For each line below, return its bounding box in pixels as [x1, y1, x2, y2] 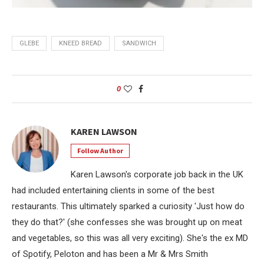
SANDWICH [122, 39, 156, 48]
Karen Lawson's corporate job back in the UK [71, 169, 243, 180]
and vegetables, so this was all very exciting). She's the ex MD [12, 233, 248, 244]
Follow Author [77, 146, 123, 156]
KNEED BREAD [59, 39, 102, 48]
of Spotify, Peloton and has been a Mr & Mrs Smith [12, 249, 208, 260]
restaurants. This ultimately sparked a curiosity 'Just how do [12, 201, 245, 212]
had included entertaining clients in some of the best [12, 185, 214, 196]
